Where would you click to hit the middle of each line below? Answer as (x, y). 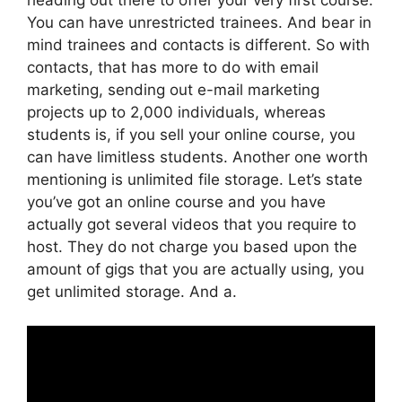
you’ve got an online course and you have (176, 201)
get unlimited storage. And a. (132, 291)
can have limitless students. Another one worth (197, 157)
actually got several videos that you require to (192, 224)
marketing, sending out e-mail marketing (173, 89)
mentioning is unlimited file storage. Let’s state (195, 179)
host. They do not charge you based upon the (192, 246)
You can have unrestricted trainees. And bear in (199, 22)
